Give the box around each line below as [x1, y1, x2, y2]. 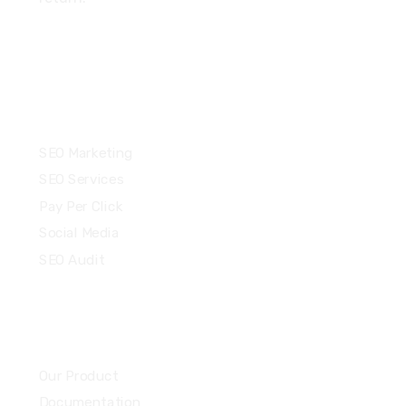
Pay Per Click [38, 198, 122, 215]
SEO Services [38, 171, 123, 188]
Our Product [38, 367, 118, 384]
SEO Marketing [38, 144, 133, 161]
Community [38, 325, 135, 350]
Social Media [38, 224, 119, 241]
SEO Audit [38, 251, 104, 268]
